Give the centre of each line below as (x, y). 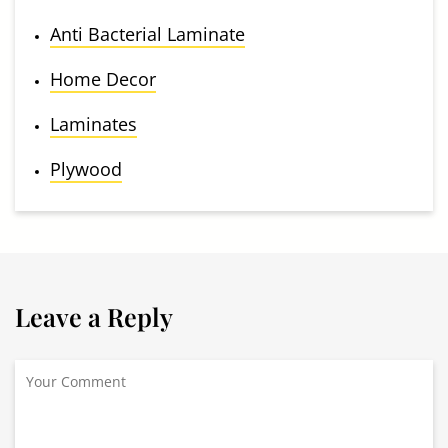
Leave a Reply (94, 316)
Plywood (86, 168)
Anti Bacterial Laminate (147, 33)
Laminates (93, 123)
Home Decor (103, 78)
